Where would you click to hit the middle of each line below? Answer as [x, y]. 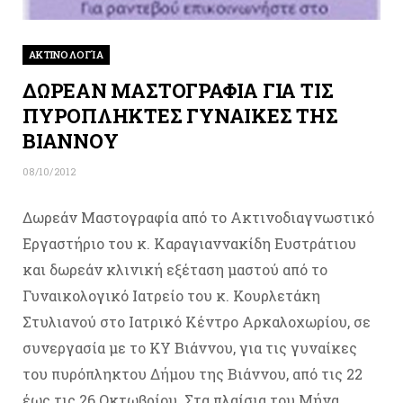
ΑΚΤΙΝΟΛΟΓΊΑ [67, 54]
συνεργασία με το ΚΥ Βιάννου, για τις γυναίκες [190, 348]
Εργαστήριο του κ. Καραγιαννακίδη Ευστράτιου [189, 243]
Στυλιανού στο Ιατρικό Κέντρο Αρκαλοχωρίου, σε [197, 322]
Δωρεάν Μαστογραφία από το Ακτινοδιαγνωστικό [198, 217]
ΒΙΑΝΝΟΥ [71, 141]
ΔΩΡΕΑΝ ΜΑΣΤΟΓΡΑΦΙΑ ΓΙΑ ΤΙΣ [178, 90]
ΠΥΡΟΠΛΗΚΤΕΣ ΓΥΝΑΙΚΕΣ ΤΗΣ [180, 116]
